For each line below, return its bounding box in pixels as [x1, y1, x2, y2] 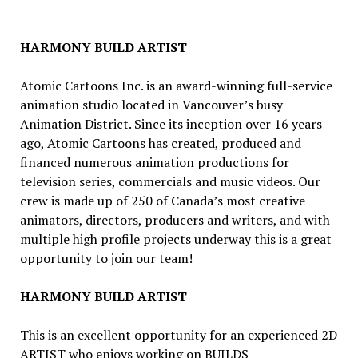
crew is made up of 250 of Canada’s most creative [19, 191, 305, 209]
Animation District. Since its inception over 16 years [19, 114, 322, 133]
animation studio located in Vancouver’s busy [19, 95, 283, 113]
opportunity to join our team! [19, 249, 193, 267]
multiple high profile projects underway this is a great [19, 229, 332, 248]
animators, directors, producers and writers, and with [19, 210, 330, 229]
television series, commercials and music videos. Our [19, 172, 320, 190]
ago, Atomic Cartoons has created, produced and [19, 133, 301, 152]
